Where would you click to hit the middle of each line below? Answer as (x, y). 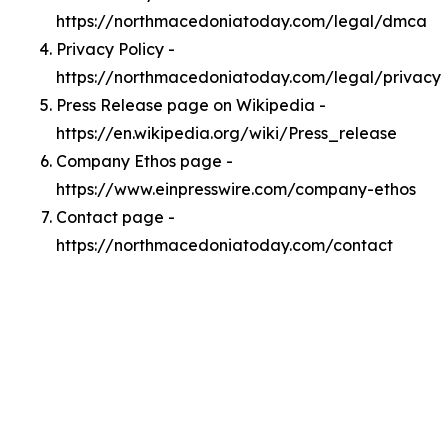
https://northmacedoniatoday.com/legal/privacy (248, 77)
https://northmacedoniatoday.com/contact (224, 245)
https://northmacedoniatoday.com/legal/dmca (241, 21)
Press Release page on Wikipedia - (191, 105)
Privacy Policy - (115, 49)
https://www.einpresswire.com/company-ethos (236, 189)
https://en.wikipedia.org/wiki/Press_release (226, 133)
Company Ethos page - (144, 161)
